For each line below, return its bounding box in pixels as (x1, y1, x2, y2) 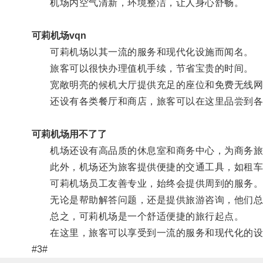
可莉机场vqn (31, 30, 86, 41)
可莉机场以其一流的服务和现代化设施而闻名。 (31, 46, 254, 57)
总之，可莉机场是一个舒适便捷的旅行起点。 (31, 211, 244, 221)
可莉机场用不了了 (31, 129, 107, 139)
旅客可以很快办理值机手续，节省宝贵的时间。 (31, 63, 254, 73)
